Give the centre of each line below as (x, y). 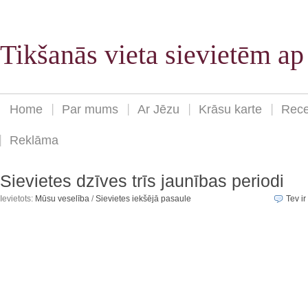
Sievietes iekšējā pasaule (143, 199)
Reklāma (34, 141)
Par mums (90, 110)
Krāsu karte (230, 110)
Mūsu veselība (62, 199)
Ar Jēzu (158, 110)
